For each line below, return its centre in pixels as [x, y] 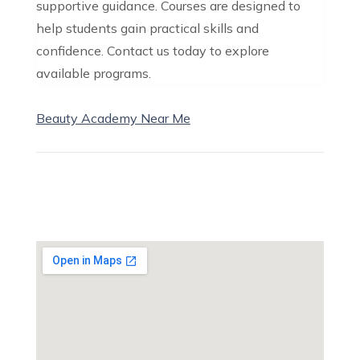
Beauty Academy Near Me [113, 118]
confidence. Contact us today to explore [152, 50]
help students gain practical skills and [147, 28]
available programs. [93, 73]
